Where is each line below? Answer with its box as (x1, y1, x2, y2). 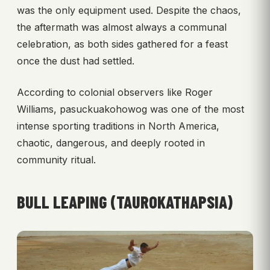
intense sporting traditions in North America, (17, 119, 219, 132)
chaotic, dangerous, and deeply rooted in (17, 136, 205, 149)
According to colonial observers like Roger (17, 86, 213, 98)
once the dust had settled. (17, 54, 134, 67)
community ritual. (17, 153, 96, 166)
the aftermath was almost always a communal (17, 20, 227, 33)
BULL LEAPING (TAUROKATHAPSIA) (17, 191, 233, 212)
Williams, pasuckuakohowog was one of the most (17, 102, 244, 115)
